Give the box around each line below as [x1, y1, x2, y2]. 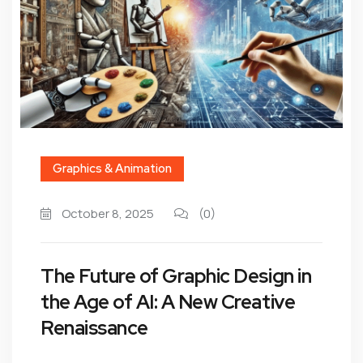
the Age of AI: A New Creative [41, 289, 296, 314]
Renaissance [41, 315, 148, 340]
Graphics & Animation [53, 160, 172, 177]
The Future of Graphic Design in [41, 263, 312, 288]
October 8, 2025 [59, 205, 154, 222]
